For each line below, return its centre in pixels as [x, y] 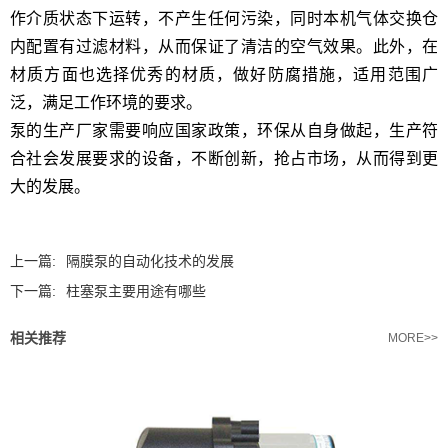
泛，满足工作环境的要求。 [106, 102]
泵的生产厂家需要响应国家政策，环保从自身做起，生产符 [224, 130]
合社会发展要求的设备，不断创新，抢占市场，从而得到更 [224, 158]
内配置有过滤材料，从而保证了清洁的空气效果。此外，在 [224, 46]
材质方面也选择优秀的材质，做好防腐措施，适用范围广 [224, 74]
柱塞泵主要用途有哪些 [136, 290]
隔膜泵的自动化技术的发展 [150, 260]
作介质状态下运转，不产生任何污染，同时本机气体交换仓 [224, 18]
